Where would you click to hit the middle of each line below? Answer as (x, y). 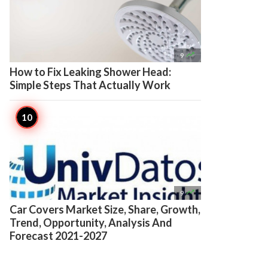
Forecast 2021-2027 (58, 236)
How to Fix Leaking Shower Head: (90, 72)
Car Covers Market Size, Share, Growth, (105, 209)
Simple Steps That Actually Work (90, 85)
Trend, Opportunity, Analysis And (91, 223)
